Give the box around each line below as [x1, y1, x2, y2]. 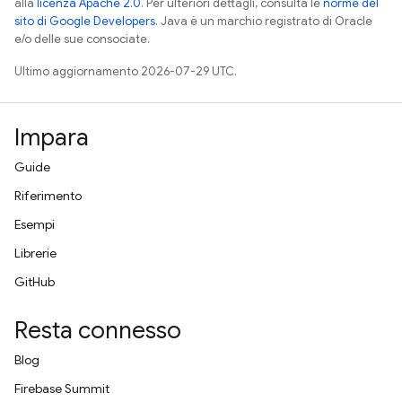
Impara [14, 123, 89, 152]
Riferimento [14, 188, 82, 204]
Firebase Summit [14, 380, 109, 397]
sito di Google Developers [14, 13, 155, 29]
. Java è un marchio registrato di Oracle [155, 13, 372, 29]
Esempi [14, 216, 55, 232]
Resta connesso [14, 316, 181, 345]
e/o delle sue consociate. [14, 31, 150, 47]
